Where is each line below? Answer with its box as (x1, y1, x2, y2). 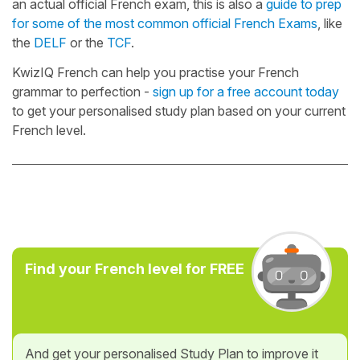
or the (67, 34, 107, 51)
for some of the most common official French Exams (12, 14, 317, 31)
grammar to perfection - (12, 83, 153, 100)
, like (317, 14, 342, 31)
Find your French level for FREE (25, 260, 244, 277)
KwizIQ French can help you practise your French (12, 63, 299, 80)
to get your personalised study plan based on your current (12, 102, 346, 119)
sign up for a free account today (153, 83, 339, 100)
